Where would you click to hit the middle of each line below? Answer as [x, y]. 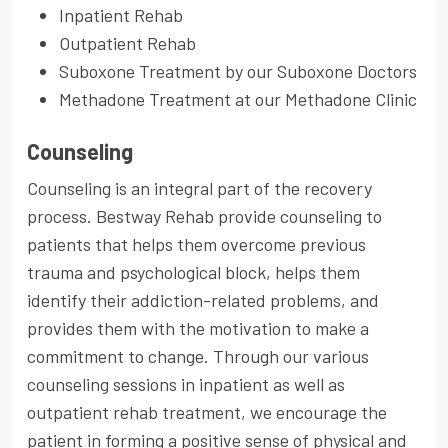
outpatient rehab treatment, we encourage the [207, 411]
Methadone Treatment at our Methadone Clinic [238, 98]
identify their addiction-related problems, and [203, 299]
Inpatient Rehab [123, 14]
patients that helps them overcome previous [196, 243]
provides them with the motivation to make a [198, 327]
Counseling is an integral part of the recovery [199, 187]
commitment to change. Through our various [198, 355]
